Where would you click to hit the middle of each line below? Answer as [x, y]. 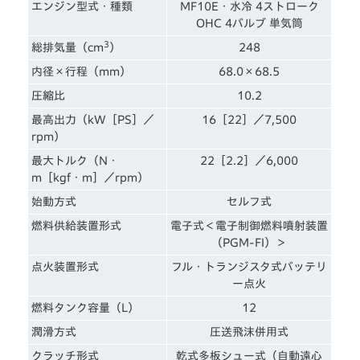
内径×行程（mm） [82, 72]
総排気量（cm [68, 48]
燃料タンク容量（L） [86, 308]
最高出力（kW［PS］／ [93, 120]
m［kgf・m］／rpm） [90, 178]
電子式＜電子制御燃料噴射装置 [250, 226]
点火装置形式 [65, 267]
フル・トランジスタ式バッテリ [250, 267]
